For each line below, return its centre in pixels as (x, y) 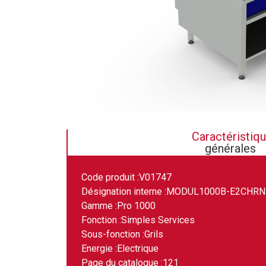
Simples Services (158, 220)
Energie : (99, 249)
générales (230, 149)
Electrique (138, 249)
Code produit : (110, 178)
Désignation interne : (124, 192)
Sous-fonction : (113, 235)
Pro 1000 (136, 206)
